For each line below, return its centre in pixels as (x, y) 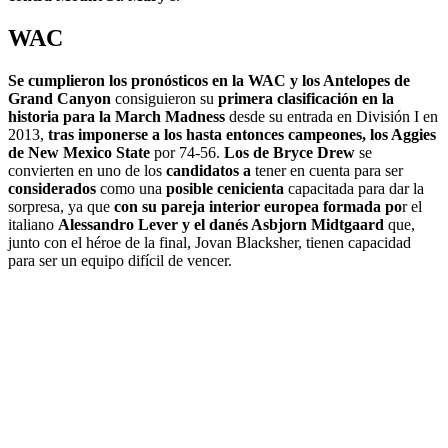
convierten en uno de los (87, 171)
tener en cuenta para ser (327, 171)
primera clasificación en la (306, 99)
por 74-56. (187, 153)
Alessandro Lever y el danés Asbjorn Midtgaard (221, 225)
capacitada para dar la (354, 189)
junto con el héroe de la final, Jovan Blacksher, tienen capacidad (209, 243)
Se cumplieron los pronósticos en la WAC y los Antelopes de (209, 81)
